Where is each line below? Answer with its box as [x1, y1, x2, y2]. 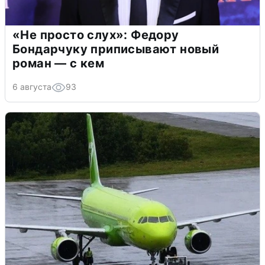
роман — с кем [12, 56, 105, 70]
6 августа [12, 81, 51, 92]
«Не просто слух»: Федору [12, 27, 179, 42]
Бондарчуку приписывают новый [12, 41, 219, 56]
